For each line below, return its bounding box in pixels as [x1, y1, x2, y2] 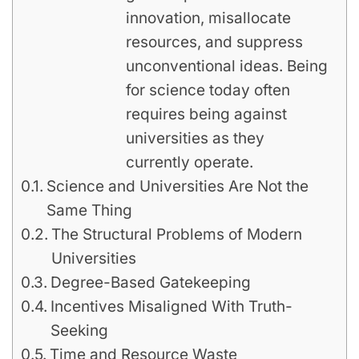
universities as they [125, 129, 264, 147]
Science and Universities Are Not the [46, 177, 309, 196]
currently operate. [125, 153, 253, 171]
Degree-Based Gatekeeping [50, 273, 251, 292]
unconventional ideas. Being [125, 57, 328, 75]
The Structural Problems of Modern [50, 225, 302, 244]
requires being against [125, 105, 287, 123]
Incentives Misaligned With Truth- [50, 297, 292, 316]
